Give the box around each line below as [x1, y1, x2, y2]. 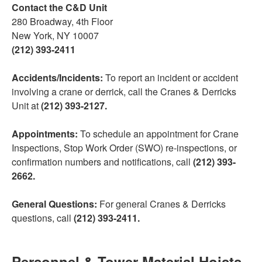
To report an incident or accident [105, 71, 238, 85]
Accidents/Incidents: [12, 71, 105, 85]
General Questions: [12, 197, 99, 211]
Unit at [12, 99, 41, 113]
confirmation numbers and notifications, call [12, 155, 193, 169]
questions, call [12, 211, 74, 225]
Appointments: [12, 127, 80, 141]
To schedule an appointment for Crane [80, 127, 239, 141]
